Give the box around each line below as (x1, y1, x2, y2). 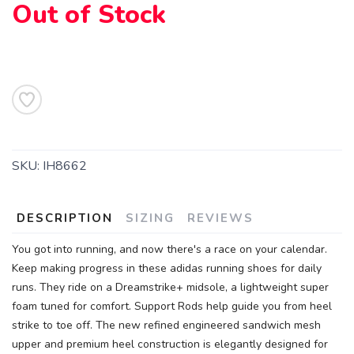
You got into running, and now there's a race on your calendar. (12, 242, 327, 257)
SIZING (126, 210, 175, 226)
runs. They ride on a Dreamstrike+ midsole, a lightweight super (12, 280, 329, 295)
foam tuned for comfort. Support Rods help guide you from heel (12, 299, 332, 314)
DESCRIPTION (17, 210, 113, 226)
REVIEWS (187, 210, 254, 226)
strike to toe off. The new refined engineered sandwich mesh (12, 318, 321, 333)
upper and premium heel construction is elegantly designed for (12, 337, 328, 352)
